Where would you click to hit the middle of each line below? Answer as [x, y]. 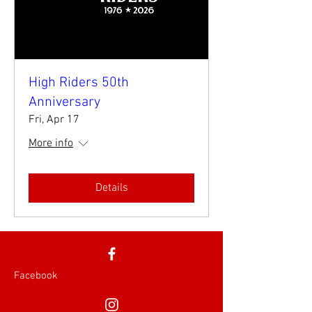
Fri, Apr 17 [54, 120]
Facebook [36, 276]
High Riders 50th [79, 83]
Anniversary [64, 102]
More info [51, 143]
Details [111, 188]
